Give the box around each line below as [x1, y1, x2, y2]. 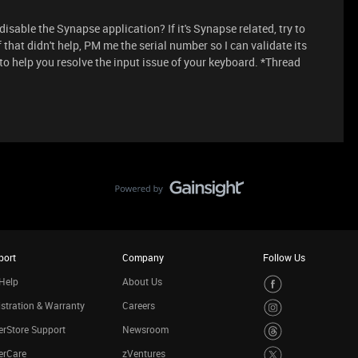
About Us [121, 275, 162, 288]
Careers [121, 299, 155, 312]
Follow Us [263, 251, 305, 264]
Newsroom [121, 323, 169, 336]
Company [121, 251, 164, 264]
